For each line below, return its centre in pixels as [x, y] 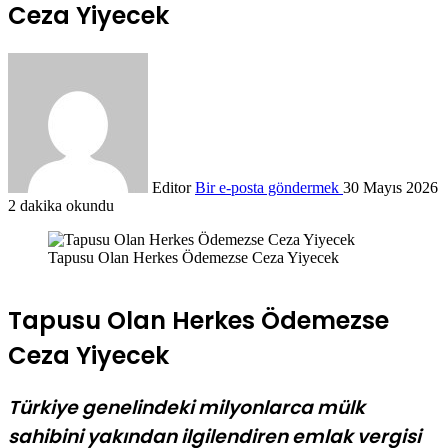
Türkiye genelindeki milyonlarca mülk [186, 407]
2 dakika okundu [61, 205]
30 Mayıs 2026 [390, 187]
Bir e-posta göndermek [267, 187]
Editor [171, 187]
